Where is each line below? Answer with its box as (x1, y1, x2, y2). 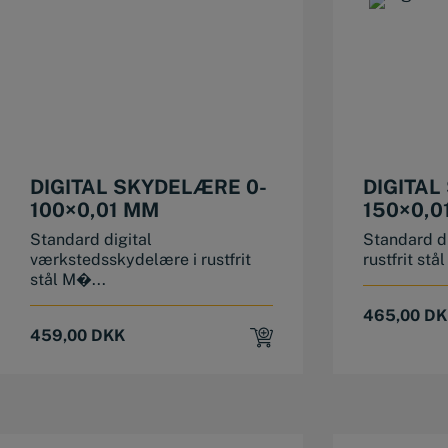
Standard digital (30, 230, 152, 250)
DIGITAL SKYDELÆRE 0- (30, 175, 267, 200)
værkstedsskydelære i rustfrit (30, 250, 251, 270)
